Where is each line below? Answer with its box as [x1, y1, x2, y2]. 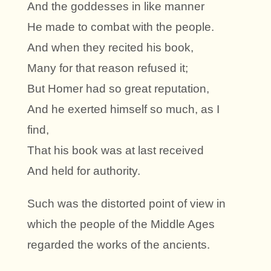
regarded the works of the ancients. [27, 238, 210, 252]
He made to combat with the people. [27, 21, 214, 34]
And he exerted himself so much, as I [27, 103, 220, 116]
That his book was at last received [27, 144, 204, 157]
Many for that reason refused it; [27, 62, 188, 75]
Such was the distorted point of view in [27, 197, 226, 211]
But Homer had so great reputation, [27, 82, 209, 96]
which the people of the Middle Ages [27, 218, 215, 231]
